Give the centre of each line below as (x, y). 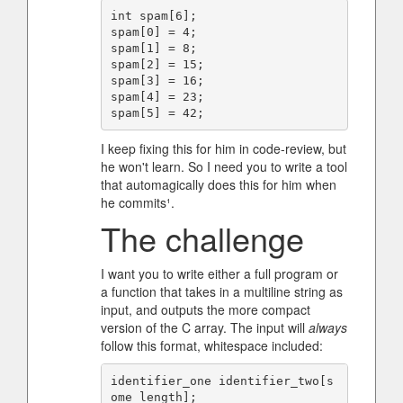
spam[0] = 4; (153, 31)
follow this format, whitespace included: (212, 345)
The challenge (202, 238)
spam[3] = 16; (157, 80)
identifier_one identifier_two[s (222, 381)
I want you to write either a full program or (219, 273)
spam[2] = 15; (157, 64)
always (328, 327)
